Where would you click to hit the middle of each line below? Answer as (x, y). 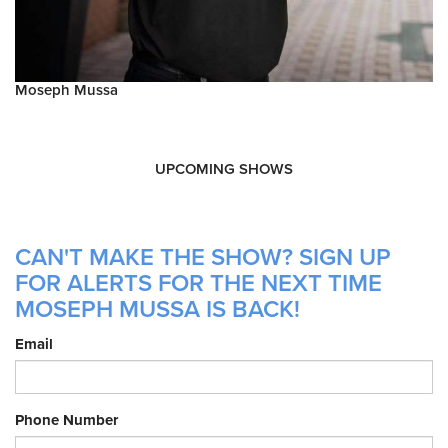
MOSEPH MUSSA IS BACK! (157, 309)
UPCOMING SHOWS (224, 168)
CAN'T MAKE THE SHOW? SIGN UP (203, 257)
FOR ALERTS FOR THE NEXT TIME (198, 283)
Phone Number (66, 419)
